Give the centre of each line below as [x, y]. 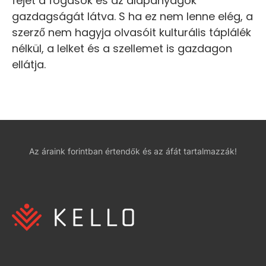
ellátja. [29, 65]
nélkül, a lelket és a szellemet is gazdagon [122, 49]
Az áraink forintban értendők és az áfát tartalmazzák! [133, 151]
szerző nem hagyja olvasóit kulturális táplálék [132, 33]
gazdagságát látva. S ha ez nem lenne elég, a [132, 17]
